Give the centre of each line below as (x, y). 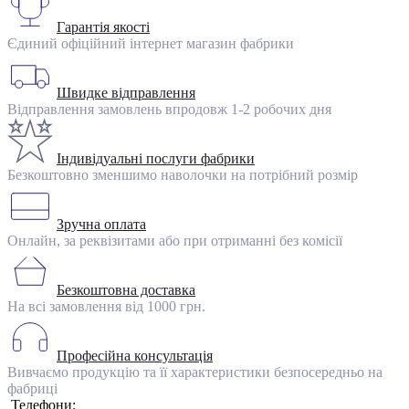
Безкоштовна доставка (126, 290)
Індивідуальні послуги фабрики (156, 159)
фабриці (32, 389)
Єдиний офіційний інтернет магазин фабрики (151, 44)
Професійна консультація (135, 356)
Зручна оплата (101, 225)
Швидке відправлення (126, 93)
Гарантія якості (103, 27)
